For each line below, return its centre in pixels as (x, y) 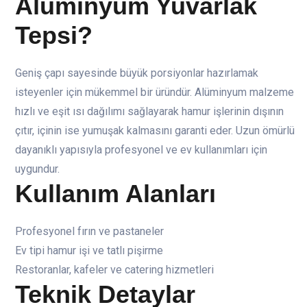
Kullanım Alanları (115, 194)
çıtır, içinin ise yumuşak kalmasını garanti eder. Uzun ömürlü (155, 131)
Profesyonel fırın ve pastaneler (89, 232)
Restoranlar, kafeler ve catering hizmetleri (114, 270)
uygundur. (37, 169)
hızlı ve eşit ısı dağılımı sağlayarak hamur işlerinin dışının (149, 112)
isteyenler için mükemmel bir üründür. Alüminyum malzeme (155, 93)
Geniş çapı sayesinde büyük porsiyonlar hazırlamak (137, 73)
